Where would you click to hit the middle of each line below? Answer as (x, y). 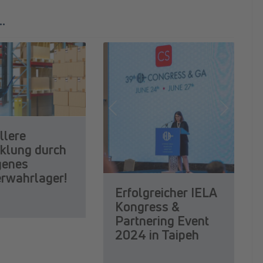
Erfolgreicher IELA (166, 193)
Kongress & (147, 207)
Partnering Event (162, 221)
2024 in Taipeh (157, 235)
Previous (134, 115)
